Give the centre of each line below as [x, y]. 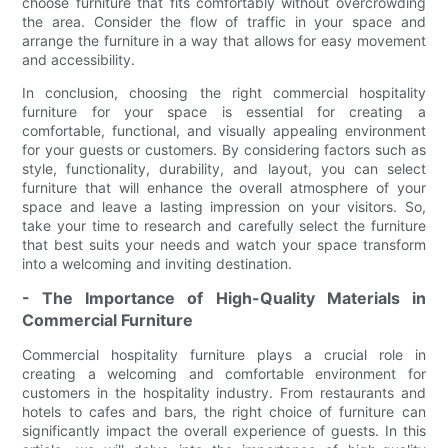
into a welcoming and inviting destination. [157, 264]
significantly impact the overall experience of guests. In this [224, 431]
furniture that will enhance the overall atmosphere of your [224, 188]
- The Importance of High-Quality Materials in [224, 298]
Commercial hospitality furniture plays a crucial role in [224, 355]
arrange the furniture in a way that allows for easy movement [224, 41]
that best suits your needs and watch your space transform [224, 245]
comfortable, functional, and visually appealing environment [224, 131]
